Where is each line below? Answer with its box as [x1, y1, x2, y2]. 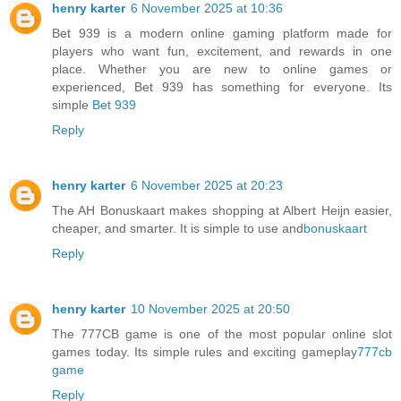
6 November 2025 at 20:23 [131, 178, 283, 193]
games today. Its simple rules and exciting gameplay [52, 345, 357, 360]
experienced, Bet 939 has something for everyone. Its [52, 80, 392, 95]
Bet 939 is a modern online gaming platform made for [52, 26, 392, 41]
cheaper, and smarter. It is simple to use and [52, 221, 303, 236]
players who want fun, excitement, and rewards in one [52, 44, 392, 59]
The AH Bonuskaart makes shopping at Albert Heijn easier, [52, 203, 392, 218]
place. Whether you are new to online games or [52, 62, 392, 77]
